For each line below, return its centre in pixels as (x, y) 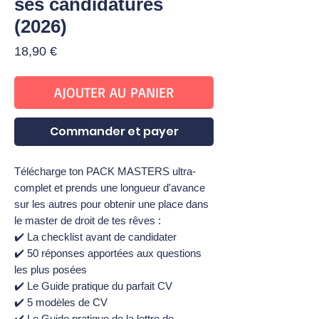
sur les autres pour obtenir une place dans (111, 204)
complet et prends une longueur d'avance (110, 188)
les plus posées (51, 270)
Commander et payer (114, 132)
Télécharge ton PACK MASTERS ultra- (105, 172)
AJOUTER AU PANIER (114, 93)
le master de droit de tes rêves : (88, 221)
